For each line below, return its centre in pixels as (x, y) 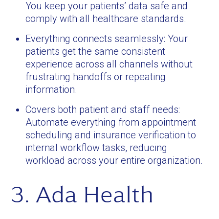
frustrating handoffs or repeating (96, 77)
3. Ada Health (83, 195)
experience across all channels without (109, 64)
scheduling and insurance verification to (111, 135)
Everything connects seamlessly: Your (107, 39)
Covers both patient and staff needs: (103, 109)
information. (52, 89)
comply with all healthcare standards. (106, 19)
